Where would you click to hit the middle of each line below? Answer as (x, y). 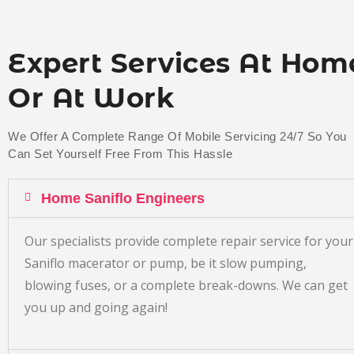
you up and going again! (98, 307)
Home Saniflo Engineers (123, 198)
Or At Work (91, 98)
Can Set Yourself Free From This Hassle (120, 153)
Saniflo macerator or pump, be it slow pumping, (166, 263)
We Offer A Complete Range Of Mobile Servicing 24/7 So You (177, 136)
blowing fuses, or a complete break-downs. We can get (186, 285)
